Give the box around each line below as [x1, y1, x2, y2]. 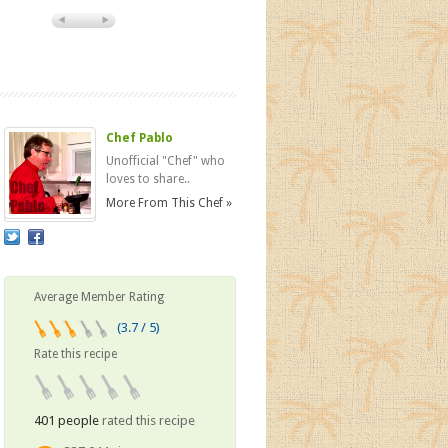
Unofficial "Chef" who [106, 154, 225, 168]
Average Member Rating [34, 290, 164, 304]
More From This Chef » [106, 196, 232, 210]
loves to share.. [106, 172, 190, 186]
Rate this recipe [34, 347, 117, 361]
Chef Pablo [106, 131, 173, 145]
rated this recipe [99, 413, 195, 428]
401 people [34, 413, 99, 428]
